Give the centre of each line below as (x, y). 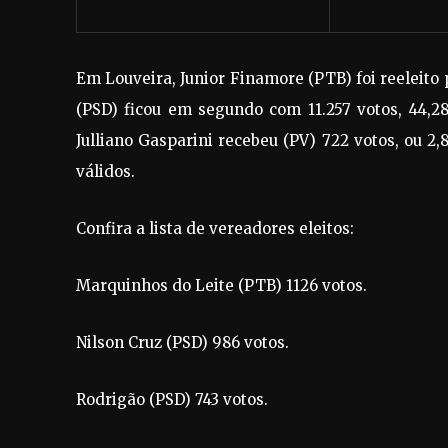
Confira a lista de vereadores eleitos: (215, 228)
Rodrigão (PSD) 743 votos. (172, 399)
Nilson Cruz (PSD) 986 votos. (182, 342)
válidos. (105, 171)
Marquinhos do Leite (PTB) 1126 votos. (221, 285)
